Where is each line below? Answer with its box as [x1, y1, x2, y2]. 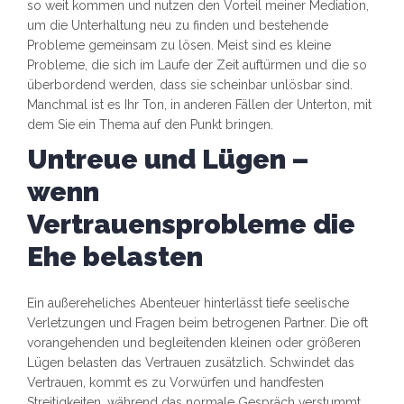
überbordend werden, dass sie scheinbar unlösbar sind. [27, 78, 353, 93]
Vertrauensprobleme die [27, 208, 355, 241]
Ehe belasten [27, 241, 203, 273]
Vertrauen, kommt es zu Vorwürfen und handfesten [27, 375, 324, 390]
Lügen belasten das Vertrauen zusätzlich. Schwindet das [27, 355, 354, 371]
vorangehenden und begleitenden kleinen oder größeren [27, 335, 361, 351]
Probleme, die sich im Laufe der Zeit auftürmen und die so [27, 58, 367, 73]
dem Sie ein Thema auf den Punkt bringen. [27, 117, 273, 133]
